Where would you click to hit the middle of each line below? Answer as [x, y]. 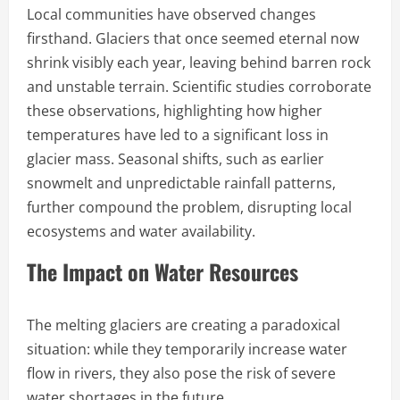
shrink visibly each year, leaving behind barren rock [199, 62]
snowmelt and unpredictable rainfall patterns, [181, 183]
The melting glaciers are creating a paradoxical [183, 325]
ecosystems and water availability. [141, 231]
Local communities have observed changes [171, 14]
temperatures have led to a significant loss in [178, 134]
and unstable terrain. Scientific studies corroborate [199, 86]
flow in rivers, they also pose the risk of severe [181, 373]
